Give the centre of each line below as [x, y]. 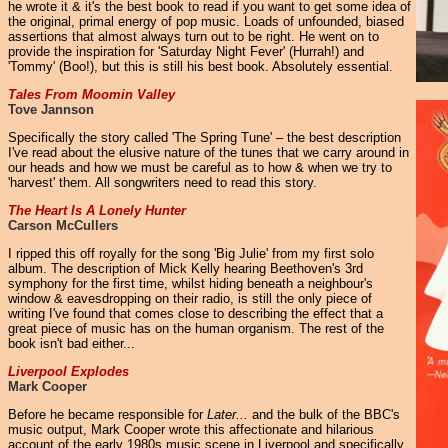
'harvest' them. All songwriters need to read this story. [162, 182]
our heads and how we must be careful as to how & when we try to [200, 167]
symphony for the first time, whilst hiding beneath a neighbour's [190, 283]
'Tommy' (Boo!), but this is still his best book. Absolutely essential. [200, 66]
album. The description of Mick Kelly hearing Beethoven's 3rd [185, 268]
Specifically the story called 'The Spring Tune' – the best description [204, 137]
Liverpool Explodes [68, 371]
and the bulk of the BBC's [324, 414]
